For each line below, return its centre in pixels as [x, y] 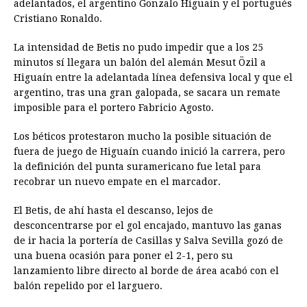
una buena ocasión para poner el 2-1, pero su [123, 255]
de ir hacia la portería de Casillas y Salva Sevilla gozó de [148, 240]
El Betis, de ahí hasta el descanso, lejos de [113, 210]
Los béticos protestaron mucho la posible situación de [143, 136]
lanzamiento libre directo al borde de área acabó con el [146, 270]
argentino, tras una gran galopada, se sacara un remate [147, 92]
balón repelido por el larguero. [88, 285]
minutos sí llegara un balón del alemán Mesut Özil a [140, 62]
